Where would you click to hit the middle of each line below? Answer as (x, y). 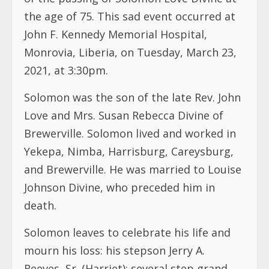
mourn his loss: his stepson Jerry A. (114, 250)
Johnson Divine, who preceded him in (119, 187)
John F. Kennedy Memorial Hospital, (116, 34)
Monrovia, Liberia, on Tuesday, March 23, (130, 52)
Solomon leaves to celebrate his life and (127, 232)
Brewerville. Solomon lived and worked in (130, 133)
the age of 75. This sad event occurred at (130, 16)
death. (40, 205)
